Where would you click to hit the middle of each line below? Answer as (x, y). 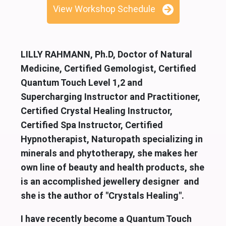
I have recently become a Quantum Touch (106, 218)
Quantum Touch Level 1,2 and (81, 82)
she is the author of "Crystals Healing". (102, 195)
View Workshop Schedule (104, 9)
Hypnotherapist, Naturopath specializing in (111, 139)
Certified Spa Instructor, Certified (92, 125)
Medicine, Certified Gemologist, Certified (108, 68)
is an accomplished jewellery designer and (110, 181)
